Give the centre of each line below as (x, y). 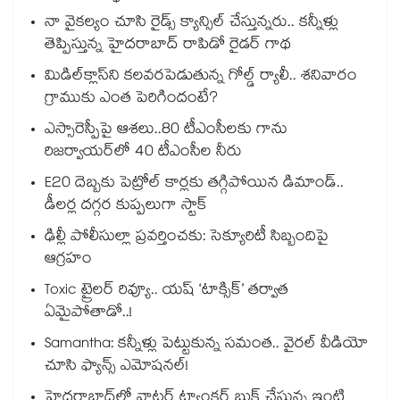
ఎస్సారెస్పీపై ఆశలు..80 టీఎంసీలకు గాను (166, 131)
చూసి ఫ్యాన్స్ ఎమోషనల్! (117, 368)
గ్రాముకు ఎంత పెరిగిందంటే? (131, 100)
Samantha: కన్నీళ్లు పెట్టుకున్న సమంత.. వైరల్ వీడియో (206, 346)
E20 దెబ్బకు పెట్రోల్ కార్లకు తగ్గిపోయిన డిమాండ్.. (194, 185)
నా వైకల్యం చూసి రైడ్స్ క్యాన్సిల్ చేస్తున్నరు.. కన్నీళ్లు (192, 24)
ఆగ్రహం (68, 261)
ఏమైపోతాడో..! (88, 314)
